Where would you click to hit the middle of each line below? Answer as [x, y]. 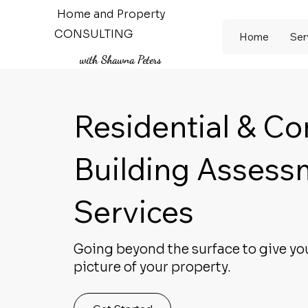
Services [134, 211]
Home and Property [111, 14]
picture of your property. [153, 268]
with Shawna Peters [121, 59]
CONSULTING [93, 34]
